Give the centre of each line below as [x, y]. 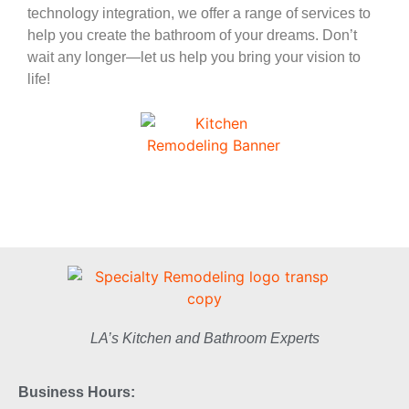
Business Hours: [77, 392]
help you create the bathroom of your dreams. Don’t [192, 35]
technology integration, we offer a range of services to [199, 13]
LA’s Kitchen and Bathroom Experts [204, 339]
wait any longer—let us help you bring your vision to [194, 57]
